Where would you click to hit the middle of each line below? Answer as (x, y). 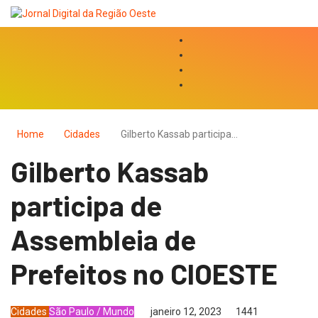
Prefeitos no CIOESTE (144, 273)
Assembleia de (103, 239)
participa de (86, 205)
